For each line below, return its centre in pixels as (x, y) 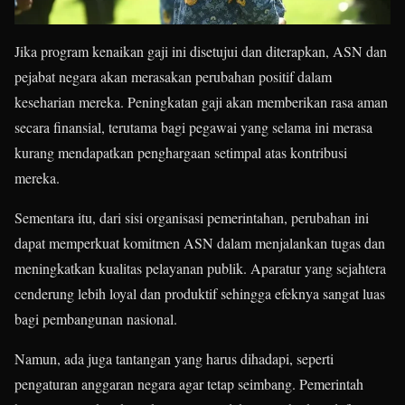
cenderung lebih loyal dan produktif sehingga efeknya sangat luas (200, 294)
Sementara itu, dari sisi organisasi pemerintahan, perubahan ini (192, 218)
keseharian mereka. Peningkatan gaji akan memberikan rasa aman (201, 102)
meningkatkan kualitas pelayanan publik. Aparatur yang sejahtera (200, 268)
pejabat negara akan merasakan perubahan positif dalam (173, 77)
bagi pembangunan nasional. (96, 319)
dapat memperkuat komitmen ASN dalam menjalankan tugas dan (200, 243)
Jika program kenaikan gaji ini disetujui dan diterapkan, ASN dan (201, 52)
